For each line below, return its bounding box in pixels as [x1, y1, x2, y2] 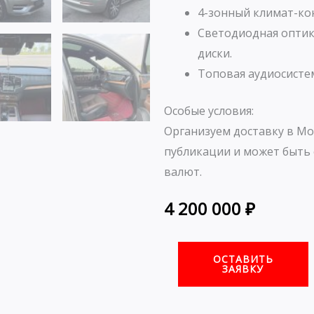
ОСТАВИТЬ [212, 252, 273, 266]
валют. [164, 164, 202, 180]
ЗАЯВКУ [222, 261, 264, 275]
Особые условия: [164, 103, 254, 119]
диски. [198, 46, 232, 62]
